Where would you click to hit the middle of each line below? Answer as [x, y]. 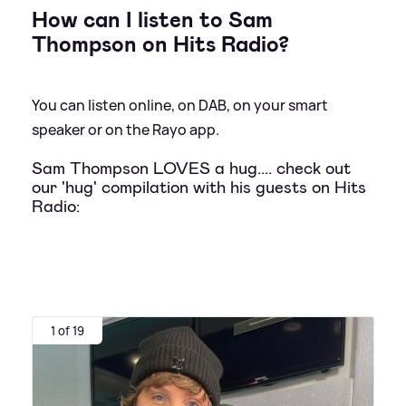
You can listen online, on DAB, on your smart [180, 105]
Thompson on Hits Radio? [160, 44]
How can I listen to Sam [152, 19]
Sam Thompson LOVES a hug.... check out [191, 169]
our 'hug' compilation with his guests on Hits [199, 188]
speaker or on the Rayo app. [126, 129]
